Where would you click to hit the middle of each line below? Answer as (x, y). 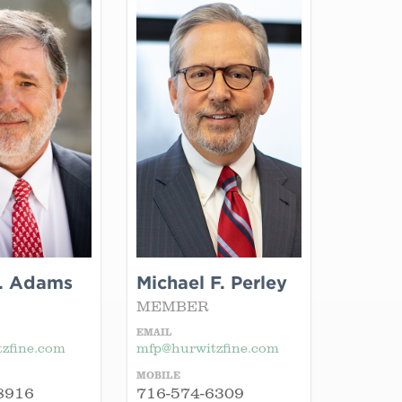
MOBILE (158, 375)
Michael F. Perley (212, 282)
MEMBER (173, 306)
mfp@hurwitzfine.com (208, 348)
